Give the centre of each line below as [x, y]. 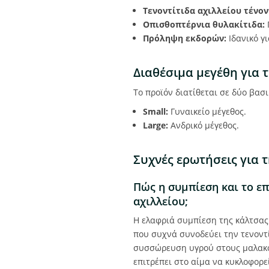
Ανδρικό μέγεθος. [204, 125]
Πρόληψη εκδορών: [185, 38]
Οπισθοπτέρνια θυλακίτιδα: [204, 25]
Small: [156, 112]
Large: [156, 125]
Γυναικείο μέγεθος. [207, 112]
